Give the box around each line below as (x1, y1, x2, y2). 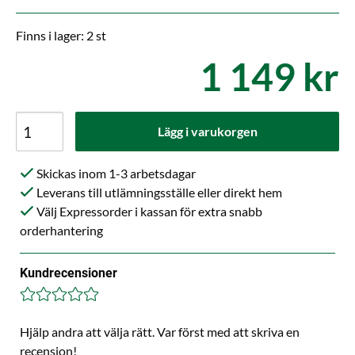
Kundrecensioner (20, 265, 117, 281)
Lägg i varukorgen (157, 124, 258, 139)
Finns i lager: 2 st (16, 28, 106, 44)
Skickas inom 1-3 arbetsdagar (34, 166, 196, 181)
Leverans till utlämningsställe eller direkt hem (34, 185, 282, 200)
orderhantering (20, 223, 103, 239)
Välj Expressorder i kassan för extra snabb (34, 204, 262, 219)
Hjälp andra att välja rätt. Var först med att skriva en (20, 324, 300, 340)
